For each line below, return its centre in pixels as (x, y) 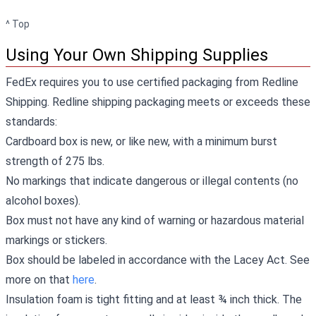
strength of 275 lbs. (55, 161)
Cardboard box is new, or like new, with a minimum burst (141, 141)
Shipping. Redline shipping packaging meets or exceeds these (158, 102)
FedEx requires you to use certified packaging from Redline (152, 82)
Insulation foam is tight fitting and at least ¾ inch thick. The (154, 299)
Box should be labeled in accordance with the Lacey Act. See (158, 260)
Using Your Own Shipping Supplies (137, 55)
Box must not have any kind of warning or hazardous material (155, 220)
